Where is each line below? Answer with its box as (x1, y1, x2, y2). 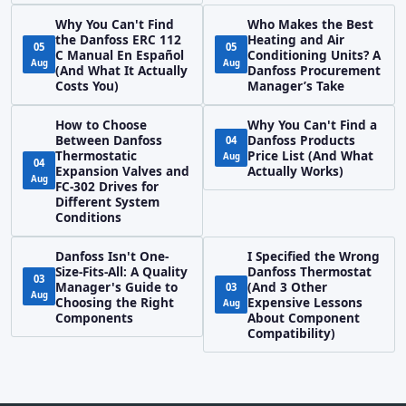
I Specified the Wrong (247, 246, 380, 265)
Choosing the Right (55, 293, 174, 311)
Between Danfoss (55, 130, 162, 149)
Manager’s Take (247, 76, 344, 94)
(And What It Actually (55, 61, 188, 79)
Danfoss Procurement (247, 61, 381, 79)
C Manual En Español (55, 45, 184, 63)
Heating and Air (247, 30, 344, 48)
